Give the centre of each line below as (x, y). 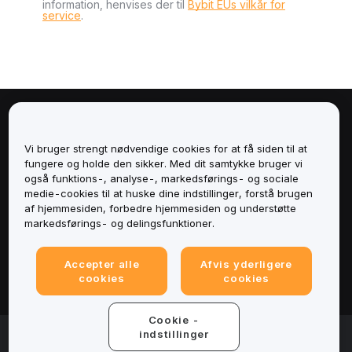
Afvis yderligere (246, 264)
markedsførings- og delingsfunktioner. (119, 224)
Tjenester (70, 164)
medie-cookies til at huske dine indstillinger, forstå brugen (168, 194)
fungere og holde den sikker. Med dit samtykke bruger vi (163, 164)
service (62, 15)
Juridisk (64, 277)
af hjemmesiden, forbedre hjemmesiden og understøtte (160, 209)
